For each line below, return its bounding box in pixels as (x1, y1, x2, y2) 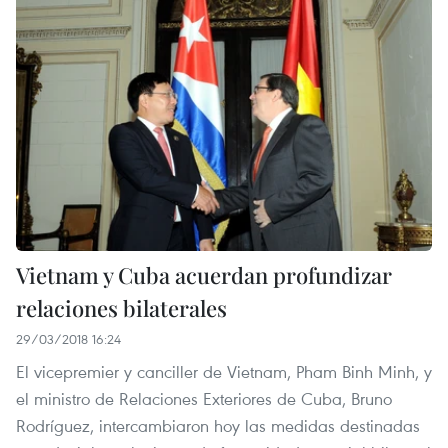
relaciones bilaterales (16, 292, 227, 323)
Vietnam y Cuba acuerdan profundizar (16, 259, 392, 290)
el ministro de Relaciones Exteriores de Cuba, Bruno (16, 386, 392, 410)
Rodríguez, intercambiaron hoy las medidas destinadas (16, 413, 420, 437)
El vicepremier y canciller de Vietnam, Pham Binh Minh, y (16, 359, 432, 383)
